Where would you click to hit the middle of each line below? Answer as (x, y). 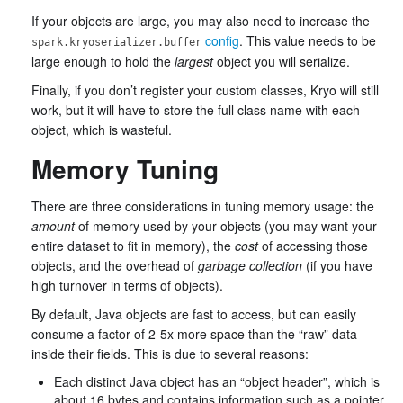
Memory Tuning (125, 169)
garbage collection (250, 265)
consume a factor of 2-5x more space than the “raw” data (194, 334)
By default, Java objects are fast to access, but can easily (194, 314)
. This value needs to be (308, 40)
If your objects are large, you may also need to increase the (201, 21)
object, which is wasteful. (102, 130)
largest (194, 61)
